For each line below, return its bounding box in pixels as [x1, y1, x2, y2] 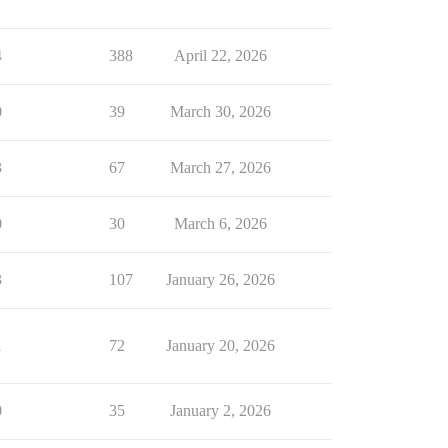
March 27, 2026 [169, 159, 271, 176]
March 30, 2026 [169, 103, 271, 120]
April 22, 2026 [173, 47, 267, 64]
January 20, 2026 [165, 337, 275, 354]
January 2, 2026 [169, 402, 271, 419]
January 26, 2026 [165, 271, 275, 288]
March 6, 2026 [173, 215, 267, 232]
